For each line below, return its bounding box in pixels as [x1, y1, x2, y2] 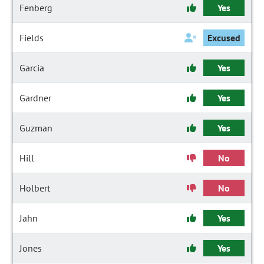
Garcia [19, 62, 44, 74]
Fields [19, 32, 44, 44]
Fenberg [19, 2, 52, 14]
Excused [207, 32, 241, 44]
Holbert [19, 182, 50, 194]
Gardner [19, 92, 51, 104]
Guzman [19, 122, 52, 134]
